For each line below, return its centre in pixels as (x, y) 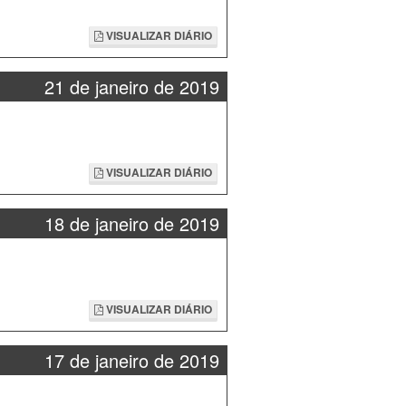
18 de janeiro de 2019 (131, 223)
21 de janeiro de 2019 (131, 87)
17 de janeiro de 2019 (131, 360)
